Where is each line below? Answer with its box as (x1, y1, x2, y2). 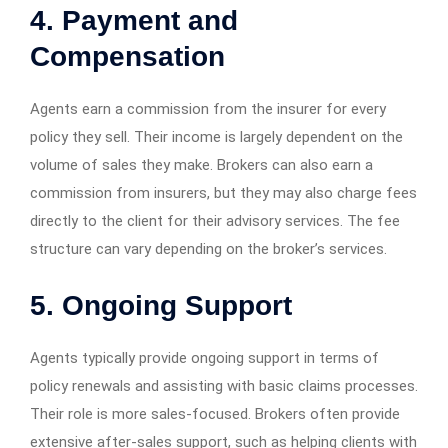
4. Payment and (30, 4, 238, 36)
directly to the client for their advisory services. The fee (30, 211, 400, 230)
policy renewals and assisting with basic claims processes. (30, 376, 418, 395)
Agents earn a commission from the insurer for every (30, 99, 386, 118)
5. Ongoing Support (30, 289, 292, 321)
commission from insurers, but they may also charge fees (30, 183, 417, 202)
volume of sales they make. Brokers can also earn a (30, 155, 373, 174)
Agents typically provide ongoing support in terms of (30, 348, 379, 367)
